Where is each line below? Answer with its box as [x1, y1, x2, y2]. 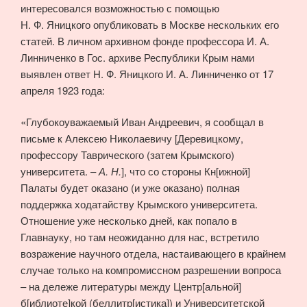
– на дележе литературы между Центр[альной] [21, 279, 241, 294]
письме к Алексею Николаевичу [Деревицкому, [21, 131, 243, 146]
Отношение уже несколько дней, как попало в [21, 213, 237, 228]
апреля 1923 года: [21, 82, 105, 97]
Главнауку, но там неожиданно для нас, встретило [21, 230, 259, 245]
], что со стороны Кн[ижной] [121, 164, 250, 179]
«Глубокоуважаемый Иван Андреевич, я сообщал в [21, 114, 264, 130]
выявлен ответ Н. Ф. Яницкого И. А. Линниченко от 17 [21, 66, 273, 81]
